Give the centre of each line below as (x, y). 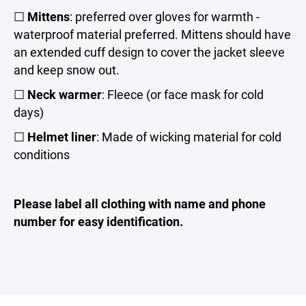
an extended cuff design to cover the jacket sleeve (149, 52)
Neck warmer (65, 94)
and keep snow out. (67, 70)
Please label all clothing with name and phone (140, 204)
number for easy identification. (98, 221)
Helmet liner (62, 137)
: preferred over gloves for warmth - (165, 16)
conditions (42, 154)
